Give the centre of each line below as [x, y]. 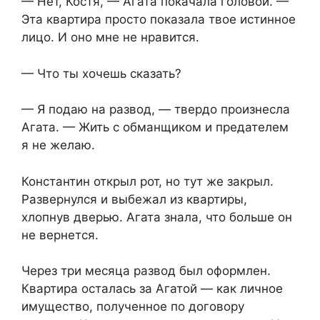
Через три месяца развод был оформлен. [146, 271]
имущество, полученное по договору [133, 307]
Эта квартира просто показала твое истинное [159, 20]
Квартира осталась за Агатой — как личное [152, 289]
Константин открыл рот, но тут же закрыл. [147, 181]
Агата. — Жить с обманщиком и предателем [155, 127]
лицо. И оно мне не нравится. [110, 37]
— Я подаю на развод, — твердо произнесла [156, 110]
